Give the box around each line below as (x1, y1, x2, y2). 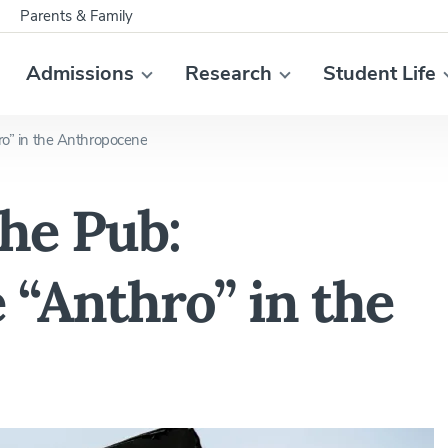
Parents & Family (20, 6, 133, 26)
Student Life (322, 60, 436, 87)
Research (184, 60, 272, 87)
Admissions (25, 60, 134, 87)
